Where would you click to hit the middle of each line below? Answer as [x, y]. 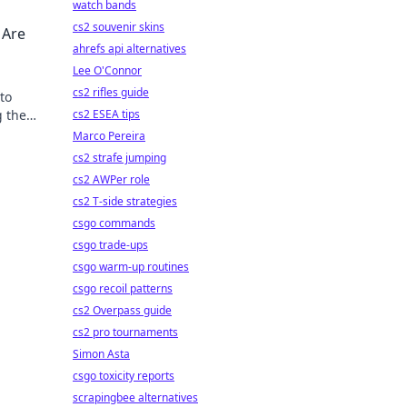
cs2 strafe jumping [119, 158]
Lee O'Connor [107, 70]
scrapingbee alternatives [135, 397]
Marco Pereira [109, 136]
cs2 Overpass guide [122, 310]
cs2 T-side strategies [125, 201]
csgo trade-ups [110, 245]
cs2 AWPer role [111, 179]
